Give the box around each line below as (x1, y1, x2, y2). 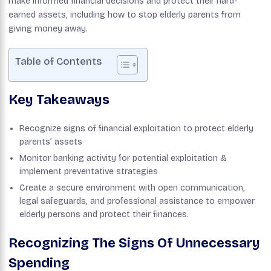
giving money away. (8, 24, 88, 34)
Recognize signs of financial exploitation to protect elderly (19, 123, 253, 134)
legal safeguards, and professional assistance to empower (19, 196, 255, 207)
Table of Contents (15, 55, 102, 68)
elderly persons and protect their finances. (19, 209, 189, 220)
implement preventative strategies (19, 166, 158, 177)
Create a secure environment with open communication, (19, 183, 245, 194)
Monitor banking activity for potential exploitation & (19, 153, 227, 164)
